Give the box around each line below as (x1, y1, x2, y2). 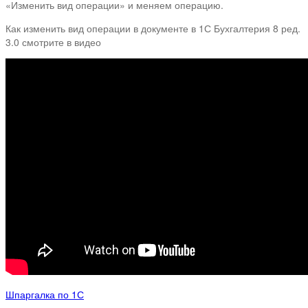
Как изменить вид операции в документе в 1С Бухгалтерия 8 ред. (5, 21, 300, 35)
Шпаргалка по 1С (5, 287, 84, 301)
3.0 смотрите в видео (5, 34, 101, 49)
